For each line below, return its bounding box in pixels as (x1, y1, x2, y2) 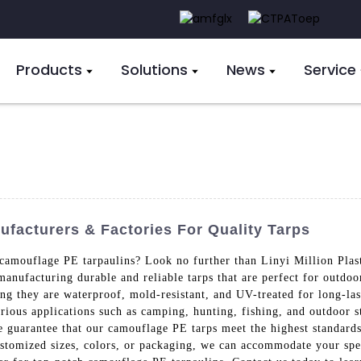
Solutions (120, 59, 188, 80)
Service (304, 59, 357, 80)
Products (15, 59, 82, 80)
